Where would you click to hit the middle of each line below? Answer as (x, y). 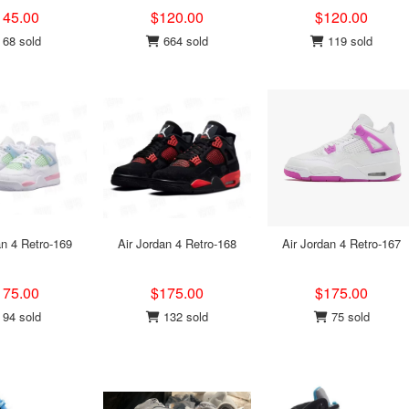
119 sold (348, 41)
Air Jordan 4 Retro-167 (341, 243)
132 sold (184, 316)
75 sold (348, 316)
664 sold (184, 41)
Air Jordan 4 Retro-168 (177, 243)
